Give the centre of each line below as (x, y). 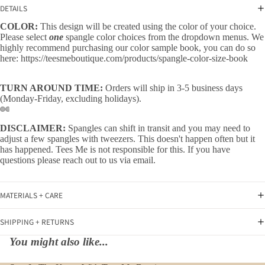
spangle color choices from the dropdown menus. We (165, 37)
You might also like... (59, 241)
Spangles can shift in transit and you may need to (159, 128)
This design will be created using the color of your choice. (148, 26)
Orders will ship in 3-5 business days (174, 88)
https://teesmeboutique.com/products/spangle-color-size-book (134, 58)
